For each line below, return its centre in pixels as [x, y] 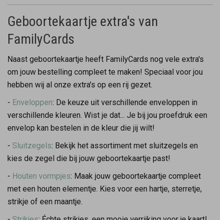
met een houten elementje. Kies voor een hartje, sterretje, [105, 189]
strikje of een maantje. [46, 201]
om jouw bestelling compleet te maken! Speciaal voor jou [105, 72]
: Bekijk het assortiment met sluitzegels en [125, 145]
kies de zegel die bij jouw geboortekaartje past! [89, 158]
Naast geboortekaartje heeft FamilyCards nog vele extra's [106, 59]
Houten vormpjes [41, 176]
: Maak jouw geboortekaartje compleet [136, 176]
